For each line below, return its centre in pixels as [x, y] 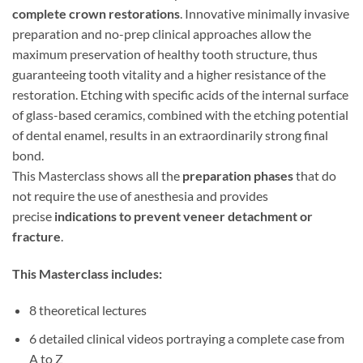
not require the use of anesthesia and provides [140, 195]
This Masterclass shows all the [97, 175]
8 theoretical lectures [88, 310]
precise [33, 216]
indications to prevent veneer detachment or [184, 216]
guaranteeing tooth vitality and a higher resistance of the [169, 74]
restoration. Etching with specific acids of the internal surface [180, 94]
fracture [36, 236]
